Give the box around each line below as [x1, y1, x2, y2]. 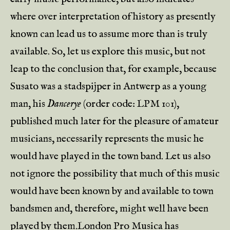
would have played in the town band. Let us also [10, 150, 210, 163]
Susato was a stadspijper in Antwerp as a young [10, 80, 206, 93]
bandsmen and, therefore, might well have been [10, 202, 208, 215]
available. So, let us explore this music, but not [10, 45, 205, 58]
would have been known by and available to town [10, 185, 214, 198]
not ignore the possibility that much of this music [10, 167, 220, 180]
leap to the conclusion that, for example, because [10, 63, 217, 75]
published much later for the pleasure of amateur [10, 115, 219, 128]
